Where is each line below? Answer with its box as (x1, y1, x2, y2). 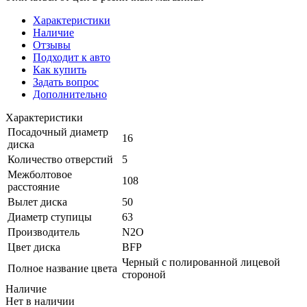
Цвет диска (8, 241, 60, 253)
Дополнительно (33, 88, 107, 100)
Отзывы (33, 38, 71, 51)
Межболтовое (8, 168, 72, 180)
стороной (122, 268, 166, 280)
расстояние (8, 180, 60, 193)
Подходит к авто (33, 51, 110, 63)
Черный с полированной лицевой (122, 256, 280, 268)
